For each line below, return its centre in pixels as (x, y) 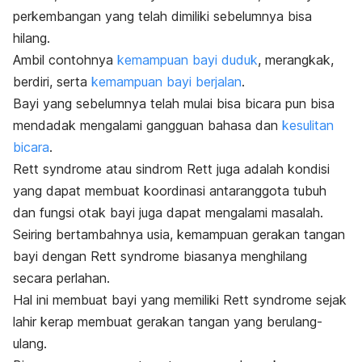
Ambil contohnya (65, 60)
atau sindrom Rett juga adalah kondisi (216, 169)
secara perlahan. (61, 278)
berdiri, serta (52, 82)
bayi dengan (52, 257)
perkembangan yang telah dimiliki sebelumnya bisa (162, 17)
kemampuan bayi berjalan (166, 82)
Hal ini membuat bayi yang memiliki (118, 300)
